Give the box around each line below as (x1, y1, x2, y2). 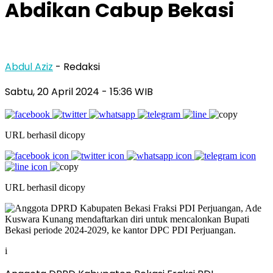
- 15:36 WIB (102, 84, 153, 99)
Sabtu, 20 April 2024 (5, 84, 102, 99)
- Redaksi (55, 59, 100, 74)
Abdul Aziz (5, 59, 53, 74)
